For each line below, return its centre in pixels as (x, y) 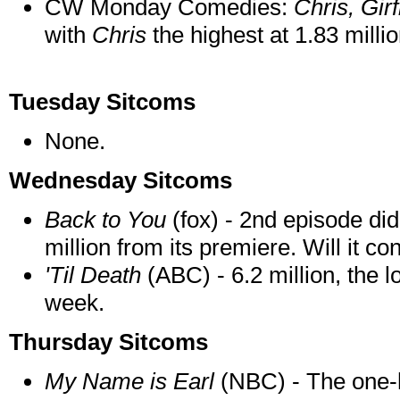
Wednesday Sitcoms (121, 181)
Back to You (108, 220)
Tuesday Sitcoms (102, 102)
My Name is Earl (133, 382)
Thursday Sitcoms (108, 342)
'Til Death (96, 275)
